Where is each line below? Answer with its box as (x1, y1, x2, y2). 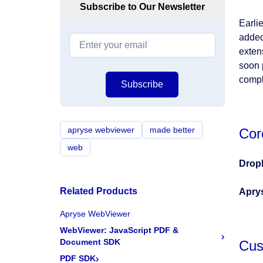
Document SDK (60, 237, 120, 247)
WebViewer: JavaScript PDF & (60, 225, 178, 235)
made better (150, 125, 195, 134)
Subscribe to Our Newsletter (79, 2, 205, 12)
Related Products (60, 186, 137, 196)
